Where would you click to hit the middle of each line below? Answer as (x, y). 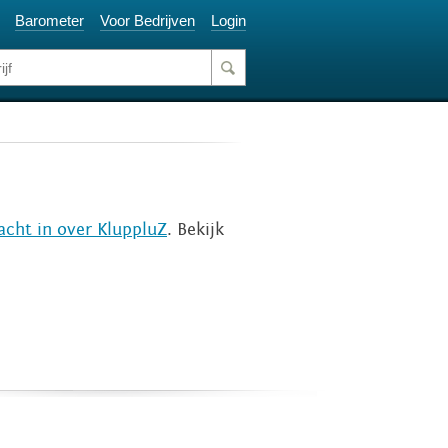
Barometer (49, 20)
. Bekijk (195, 229)
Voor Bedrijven (147, 20)
